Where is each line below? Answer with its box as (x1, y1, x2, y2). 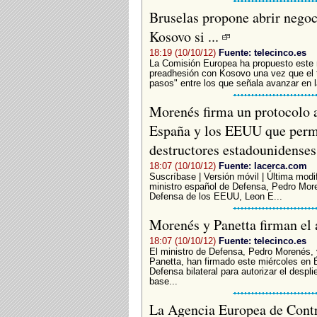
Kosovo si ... (149, 26, 222, 46)
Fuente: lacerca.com (218, 160, 307, 171)
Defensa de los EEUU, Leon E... (149, 191, 282, 202)
